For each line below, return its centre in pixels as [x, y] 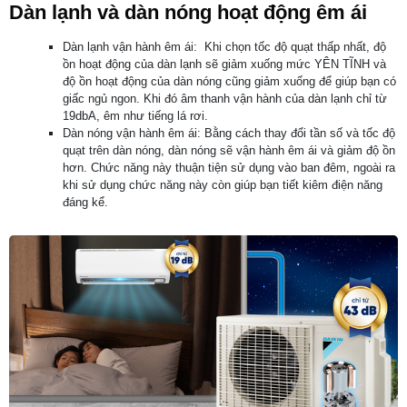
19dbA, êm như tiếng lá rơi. [135, 116]
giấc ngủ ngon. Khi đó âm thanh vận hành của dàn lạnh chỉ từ [225, 99]
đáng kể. [85, 203]
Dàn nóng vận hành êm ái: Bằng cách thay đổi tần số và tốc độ [229, 134]
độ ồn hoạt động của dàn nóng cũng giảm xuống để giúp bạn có [229, 82]
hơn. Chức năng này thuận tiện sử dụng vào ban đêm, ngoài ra [229, 168]
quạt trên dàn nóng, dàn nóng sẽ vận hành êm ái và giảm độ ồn [229, 151]
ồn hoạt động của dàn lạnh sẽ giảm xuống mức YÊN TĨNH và [224, 65]
